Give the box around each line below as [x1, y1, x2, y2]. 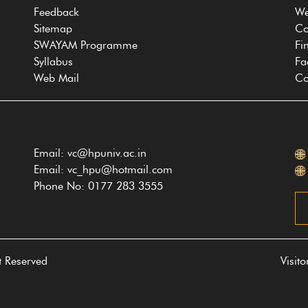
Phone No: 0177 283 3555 [34, 179, 163, 192]
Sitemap [34, 22, 72, 35]
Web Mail [34, 71, 79, 85]
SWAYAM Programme [34, 38, 137, 52]
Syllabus [34, 55, 73, 68]
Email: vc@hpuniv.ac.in [34, 146, 146, 159]
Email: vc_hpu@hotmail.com [34, 163, 173, 176]
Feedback [34, 5, 79, 19]
